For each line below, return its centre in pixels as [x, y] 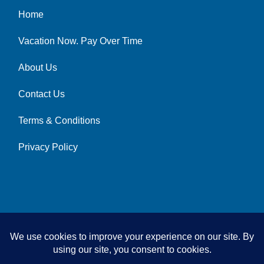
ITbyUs [143, 220]
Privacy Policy [48, 147]
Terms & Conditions [59, 120]
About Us [38, 67]
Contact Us [42, 94]
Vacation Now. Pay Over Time [80, 41]
